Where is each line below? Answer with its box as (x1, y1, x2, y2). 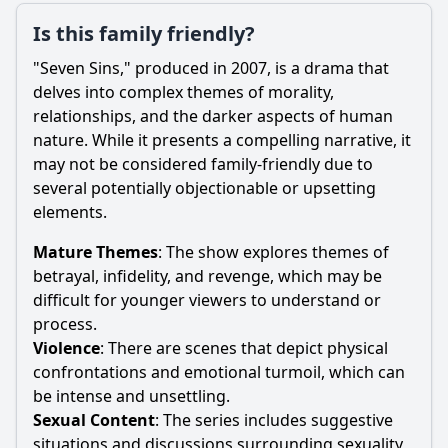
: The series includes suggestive (155, 409, 393, 431)
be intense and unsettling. (33, 385, 230, 407)
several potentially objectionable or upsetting (33, 177, 376, 199)
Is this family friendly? (33, 20, 255, 47)
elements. (33, 201, 107, 223)
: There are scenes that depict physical (100, 337, 388, 359)
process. (33, 313, 97, 335)
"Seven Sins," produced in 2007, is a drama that (33, 57, 389, 79)
